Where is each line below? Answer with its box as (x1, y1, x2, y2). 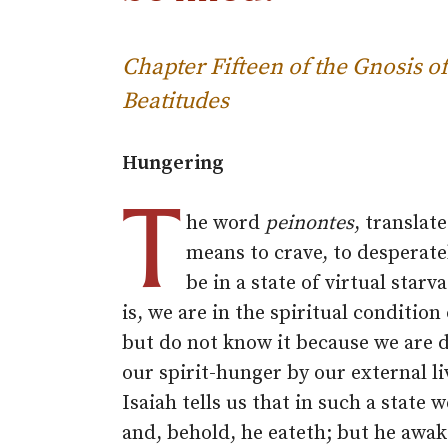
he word (186, 211, 265, 236)
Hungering (122, 151, 224, 176)
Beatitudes (122, 87, 229, 116)
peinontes (265, 211, 354, 236)
